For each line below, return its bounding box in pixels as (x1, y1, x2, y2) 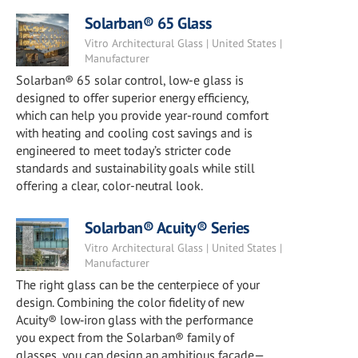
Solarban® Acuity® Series (84, 217, 250, 238)
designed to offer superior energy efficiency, (16, 89, 249, 105)
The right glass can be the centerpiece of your (16, 276, 260, 292)
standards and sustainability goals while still (16, 160, 255, 176)
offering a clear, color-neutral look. (16, 177, 203, 193)
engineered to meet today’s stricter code (16, 142, 231, 158)
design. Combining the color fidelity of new (16, 294, 244, 310)
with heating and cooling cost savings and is (16, 125, 253, 141)
